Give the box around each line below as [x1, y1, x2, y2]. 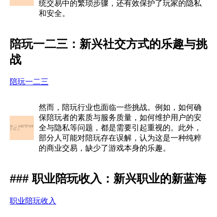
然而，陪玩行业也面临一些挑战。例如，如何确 [39, 103, 201, 111]
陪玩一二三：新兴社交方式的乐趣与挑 [10, 37, 207, 51]
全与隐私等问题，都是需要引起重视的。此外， [39, 123, 201, 132]
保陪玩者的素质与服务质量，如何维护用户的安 [39, 113, 201, 122]
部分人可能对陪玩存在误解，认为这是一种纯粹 [39, 133, 201, 142]
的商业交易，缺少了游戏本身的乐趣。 [39, 143, 170, 152]
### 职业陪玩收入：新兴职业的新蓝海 [10, 171, 206, 185]
